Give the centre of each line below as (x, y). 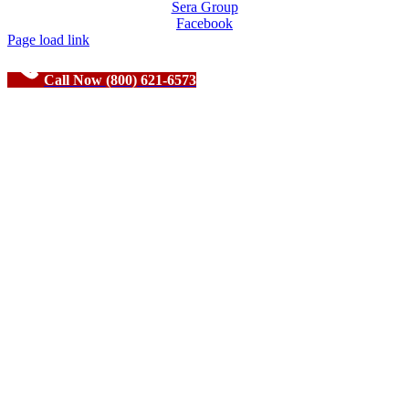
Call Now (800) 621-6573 (120, 79)
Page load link (48, 39)
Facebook (204, 23)
